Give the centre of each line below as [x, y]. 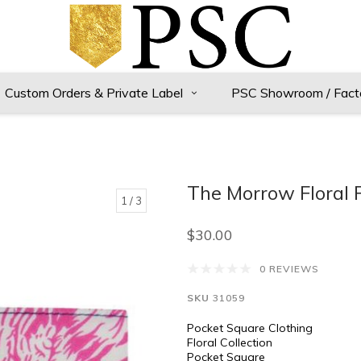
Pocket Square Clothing [249, 328]
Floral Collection [229, 342]
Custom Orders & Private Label [94, 93]
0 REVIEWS [289, 269]
